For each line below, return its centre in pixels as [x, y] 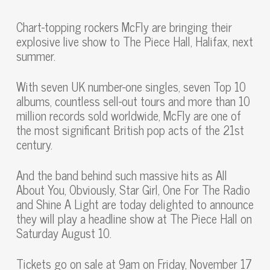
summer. [36, 56]
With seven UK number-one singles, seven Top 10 [131, 86]
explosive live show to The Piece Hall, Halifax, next [134, 41]
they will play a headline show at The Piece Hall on [134, 218]
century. [34, 144]
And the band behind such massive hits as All [121, 175]
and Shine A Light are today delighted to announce [135, 204]
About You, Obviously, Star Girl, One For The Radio [133, 190]
